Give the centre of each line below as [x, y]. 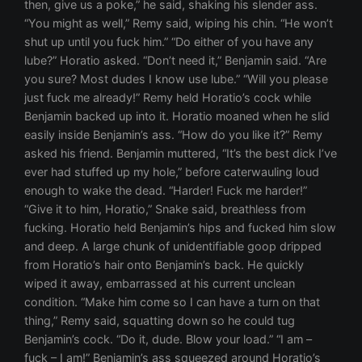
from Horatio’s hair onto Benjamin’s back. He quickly [164, 265]
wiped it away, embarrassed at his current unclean [160, 284]
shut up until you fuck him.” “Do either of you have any [169, 42]
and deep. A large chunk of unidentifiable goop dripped [173, 246]
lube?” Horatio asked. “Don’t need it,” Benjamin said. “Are [176, 61]
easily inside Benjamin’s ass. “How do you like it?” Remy [174, 135]
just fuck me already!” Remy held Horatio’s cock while [168, 98]
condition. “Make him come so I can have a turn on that [173, 302]
